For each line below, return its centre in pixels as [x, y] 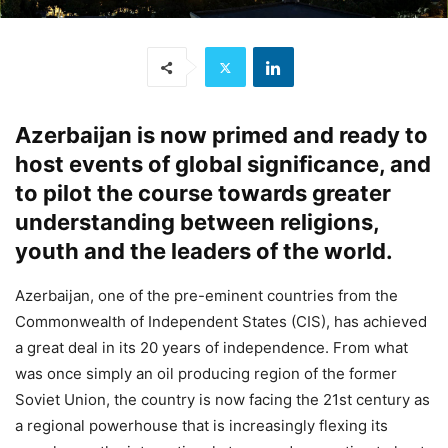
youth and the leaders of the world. [204, 251]
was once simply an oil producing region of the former [206, 374]
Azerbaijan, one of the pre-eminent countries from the [206, 296]
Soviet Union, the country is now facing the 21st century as [222, 400]
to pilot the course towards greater [203, 193]
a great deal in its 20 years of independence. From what [211, 348]
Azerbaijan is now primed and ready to [221, 135]
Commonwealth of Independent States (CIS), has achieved [221, 322]
